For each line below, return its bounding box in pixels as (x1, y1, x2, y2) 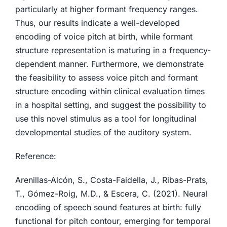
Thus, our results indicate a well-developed (15, 18, 180, 28)
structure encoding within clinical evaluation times (15, 86, 205, 96)
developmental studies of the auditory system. (15, 127, 192, 137)
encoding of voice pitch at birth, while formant (15, 31, 193, 42)
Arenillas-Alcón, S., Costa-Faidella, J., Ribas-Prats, (15, 175, 208, 185)
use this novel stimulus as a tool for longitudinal (15, 113, 197, 124)
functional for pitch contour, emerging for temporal (15, 216, 210, 226)
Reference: (15, 151, 56, 161)
